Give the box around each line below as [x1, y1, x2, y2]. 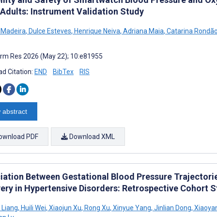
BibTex [53, 67, 74, 76]
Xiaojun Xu [47, 203, 81, 212]
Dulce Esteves [27, 27, 71, 35]
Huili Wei [19, 203, 46, 212]
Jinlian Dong [153, 203, 191, 212]
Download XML [68, 132, 115, 140]
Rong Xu [83, 203, 110, 212]
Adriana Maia [122, 27, 164, 35]
